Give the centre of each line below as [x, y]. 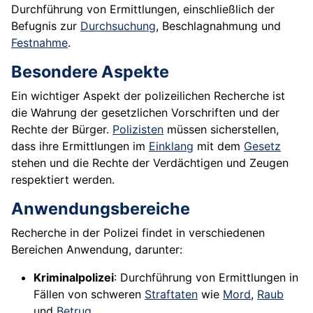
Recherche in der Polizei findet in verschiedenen [138, 233]
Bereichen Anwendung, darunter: [97, 250]
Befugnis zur [46, 26]
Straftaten [171, 294]
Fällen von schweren [89, 294]
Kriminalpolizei [74, 278]
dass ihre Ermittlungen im [80, 146]
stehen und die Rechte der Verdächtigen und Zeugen [150, 163]
